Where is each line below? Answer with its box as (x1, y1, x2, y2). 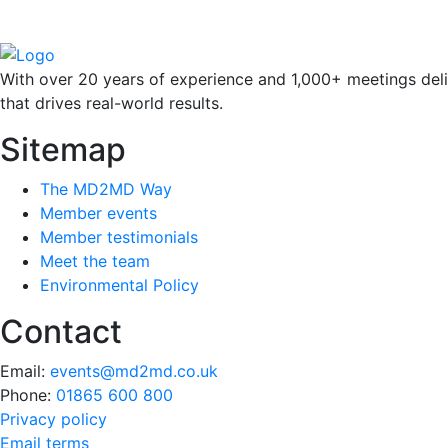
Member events (40, 203, 157, 224)
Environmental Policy (40, 275, 199, 296)
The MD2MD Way (40, 179, 172, 200)
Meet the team (40, 251, 150, 272)
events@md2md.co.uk (50, 361, 218, 382)
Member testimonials (40, 227, 198, 248)
